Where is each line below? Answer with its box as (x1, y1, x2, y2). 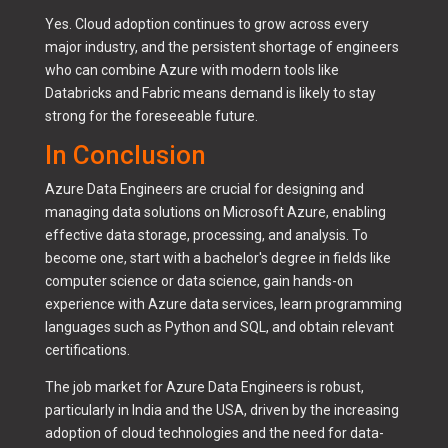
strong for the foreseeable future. (44, 108, 258, 125)
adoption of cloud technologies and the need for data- (44, 425, 384, 442)
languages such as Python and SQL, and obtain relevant (44, 319, 394, 336)
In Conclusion (44, 140, 206, 171)
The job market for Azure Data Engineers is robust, (44, 379, 364, 396)
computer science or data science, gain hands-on (44, 273, 353, 290)
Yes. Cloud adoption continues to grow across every (44, 16, 369, 33)
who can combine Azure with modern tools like (44, 62, 339, 79)
